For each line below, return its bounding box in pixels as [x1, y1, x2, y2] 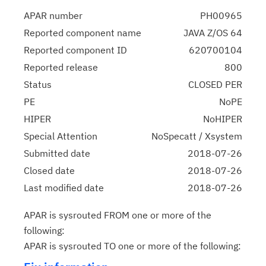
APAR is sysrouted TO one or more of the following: [24, 240, 241, 252]
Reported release [24, 61, 98, 73]
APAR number [24, 9, 83, 21]
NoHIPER [203, 113, 242, 125]
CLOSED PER [188, 78, 242, 90]
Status [24, 78, 52, 90]
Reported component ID [24, 44, 127, 56]
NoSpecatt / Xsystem [151, 130, 242, 142]
